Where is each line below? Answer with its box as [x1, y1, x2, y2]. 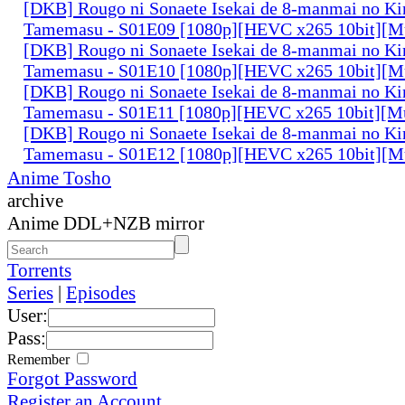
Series [7, 281, 53, 304]
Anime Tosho [7, 166, 111, 189]
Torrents [7, 259, 71, 281]
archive [7, 189, 63, 212]
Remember [7, 351, 73, 367]
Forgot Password [7, 367, 137, 390]
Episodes [66, 281, 136, 304]
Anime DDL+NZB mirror [7, 212, 204, 234]
